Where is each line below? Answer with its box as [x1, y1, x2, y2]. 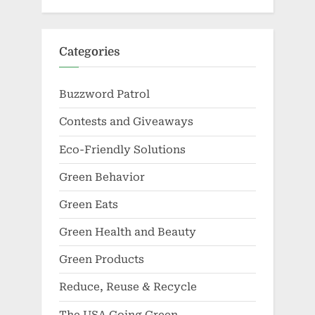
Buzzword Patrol [59, 88, 150, 101]
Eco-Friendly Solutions [59, 143, 186, 156]
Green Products [59, 253, 144, 266]
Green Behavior [59, 170, 145, 184]
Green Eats [59, 198, 118, 211]
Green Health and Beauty [59, 226, 196, 239]
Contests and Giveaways [59, 115, 193, 129]
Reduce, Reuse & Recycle [59, 281, 197, 294]
